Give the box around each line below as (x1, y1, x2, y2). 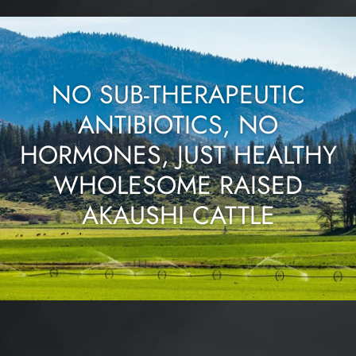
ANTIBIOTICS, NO (78, 106, 278, 143)
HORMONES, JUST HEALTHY (19, 136, 337, 173)
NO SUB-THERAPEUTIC (51, 75, 305, 113)
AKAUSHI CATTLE (81, 196, 275, 234)
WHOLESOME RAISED (53, 166, 303, 203)
